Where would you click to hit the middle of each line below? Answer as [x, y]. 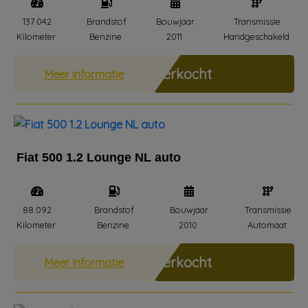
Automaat [267, 225]
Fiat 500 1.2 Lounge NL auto [99, 157]
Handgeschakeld [256, 36]
